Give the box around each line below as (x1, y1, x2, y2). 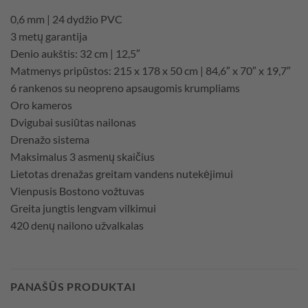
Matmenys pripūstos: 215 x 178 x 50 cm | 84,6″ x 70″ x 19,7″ (10, 64, 291, 78)
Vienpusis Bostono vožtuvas (10, 184, 144, 198)
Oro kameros (10, 98, 72, 112)
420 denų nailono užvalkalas (10, 219, 144, 232)
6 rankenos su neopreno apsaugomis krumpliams (10, 81, 240, 95)
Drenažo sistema (10, 133, 89, 146)
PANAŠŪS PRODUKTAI (10, 280, 136, 294)
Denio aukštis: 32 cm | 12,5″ (10, 47, 140, 60)
